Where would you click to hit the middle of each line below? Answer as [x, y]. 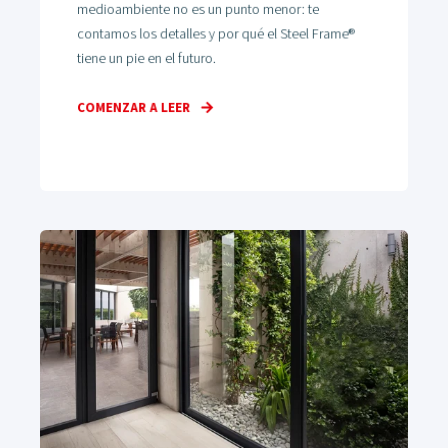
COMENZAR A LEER [133, 108]
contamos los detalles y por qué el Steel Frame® [215, 34]
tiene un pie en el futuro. [146, 58]
